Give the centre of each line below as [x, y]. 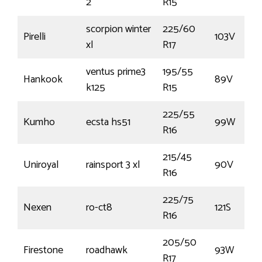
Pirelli [35, 37]
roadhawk [107, 251]
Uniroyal [41, 165]
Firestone [43, 251]
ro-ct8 [99, 208]
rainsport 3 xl [113, 165]
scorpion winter [118, 30]
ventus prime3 [116, 72]
